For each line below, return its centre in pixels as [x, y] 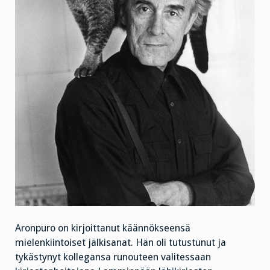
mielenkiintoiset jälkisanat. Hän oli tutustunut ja [121, 242]
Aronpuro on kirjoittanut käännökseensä [103, 228]
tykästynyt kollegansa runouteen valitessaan [113, 257]
